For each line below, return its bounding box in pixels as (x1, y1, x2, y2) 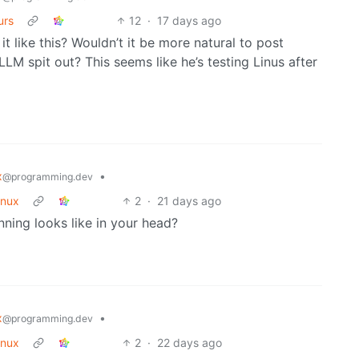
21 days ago (157, 193, 222, 208)
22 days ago (157, 335, 223, 349)
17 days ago (157, 13, 222, 27)
